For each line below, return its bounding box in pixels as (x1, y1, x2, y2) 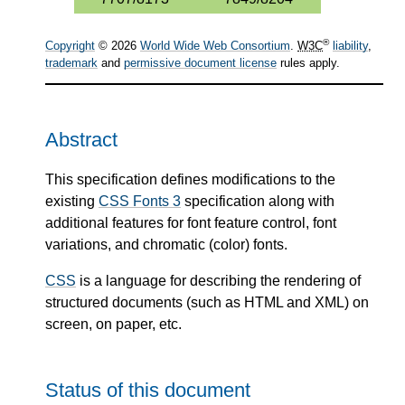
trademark (45, 56, 98, 71)
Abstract (45, 128, 118, 152)
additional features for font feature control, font (45, 214, 336, 231)
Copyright (45, 39, 95, 53)
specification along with (181, 193, 334, 209)
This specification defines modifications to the (45, 171, 335, 187)
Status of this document (45, 378, 250, 401)
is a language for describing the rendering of (76, 272, 361, 288)
